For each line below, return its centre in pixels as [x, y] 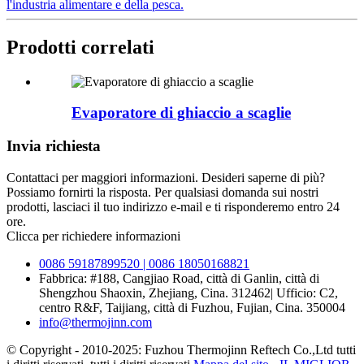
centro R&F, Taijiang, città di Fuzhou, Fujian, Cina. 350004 [192, 307]
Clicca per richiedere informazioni [93, 236]
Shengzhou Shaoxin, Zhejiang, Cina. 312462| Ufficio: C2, [188, 292]
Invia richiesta [54, 146]
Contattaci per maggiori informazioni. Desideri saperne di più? [166, 177]
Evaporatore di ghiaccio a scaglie [181, 113]
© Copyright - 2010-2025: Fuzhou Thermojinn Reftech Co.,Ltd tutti [181, 349]
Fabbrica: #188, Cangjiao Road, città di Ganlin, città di [179, 278]
